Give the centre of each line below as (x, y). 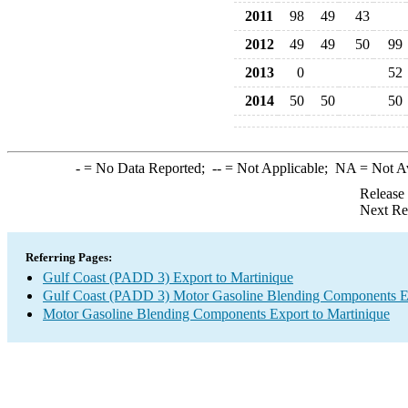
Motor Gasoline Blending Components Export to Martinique (216, 314)
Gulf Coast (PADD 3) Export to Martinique (168, 277)
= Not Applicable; (278, 168)
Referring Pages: (69, 257)
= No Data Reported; (146, 168)
